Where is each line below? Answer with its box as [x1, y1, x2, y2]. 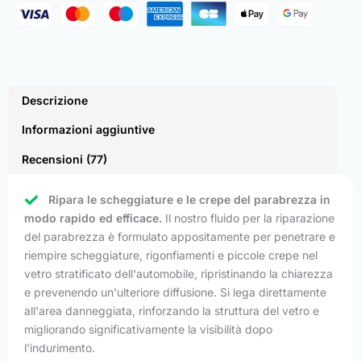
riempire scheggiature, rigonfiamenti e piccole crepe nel [24, 247, 317, 262]
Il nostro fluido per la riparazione [162, 210, 334, 225]
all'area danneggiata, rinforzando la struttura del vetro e [24, 303, 319, 317]
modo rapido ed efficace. [24, 210, 162, 225]
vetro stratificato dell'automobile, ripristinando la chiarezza [24, 266, 333, 280]
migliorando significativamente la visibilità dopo [24, 322, 272, 336]
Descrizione [21, 93, 88, 107]
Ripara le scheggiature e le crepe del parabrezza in [48, 192, 330, 206]
